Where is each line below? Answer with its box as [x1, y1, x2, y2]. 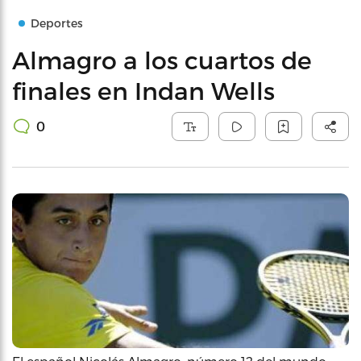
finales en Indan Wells [12, 76, 275, 105]
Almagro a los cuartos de [12, 45, 312, 74]
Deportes [31, 16, 83, 30]
